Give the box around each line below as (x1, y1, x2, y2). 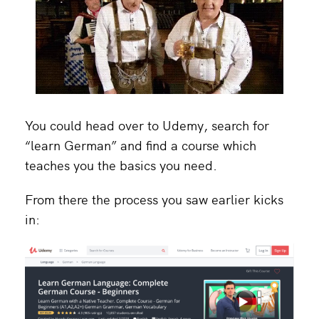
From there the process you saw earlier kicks (25, 190, 283, 209)
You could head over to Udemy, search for (25, 116, 269, 135)
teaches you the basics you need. (25, 156, 217, 174)
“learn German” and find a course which (25, 136, 256, 155)
